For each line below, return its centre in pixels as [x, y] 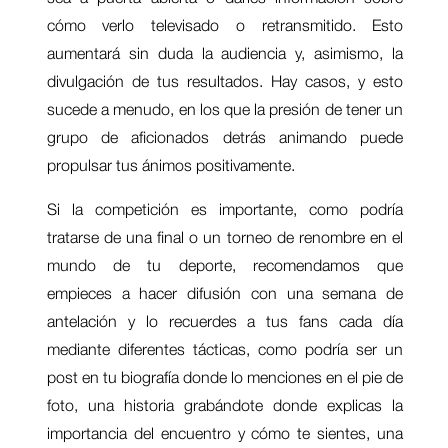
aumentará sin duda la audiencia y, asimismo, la [225, 53]
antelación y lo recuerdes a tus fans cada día [225, 321]
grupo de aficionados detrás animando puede [225, 137]
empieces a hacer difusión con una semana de [225, 293]
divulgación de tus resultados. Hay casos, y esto [225, 81]
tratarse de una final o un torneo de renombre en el [225, 237]
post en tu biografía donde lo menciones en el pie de [225, 377]
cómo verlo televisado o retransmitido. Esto [225, 25]
